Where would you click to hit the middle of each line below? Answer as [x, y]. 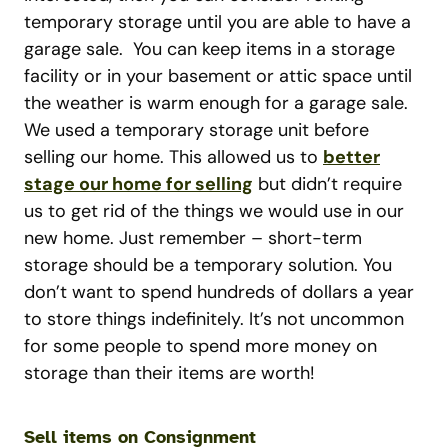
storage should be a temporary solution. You [208, 265]
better [351, 157]
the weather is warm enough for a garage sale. [216, 103]
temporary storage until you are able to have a [217, 22]
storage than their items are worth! [169, 373]
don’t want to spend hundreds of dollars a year [219, 292]
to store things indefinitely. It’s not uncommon [214, 319]
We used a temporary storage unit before [196, 130]
